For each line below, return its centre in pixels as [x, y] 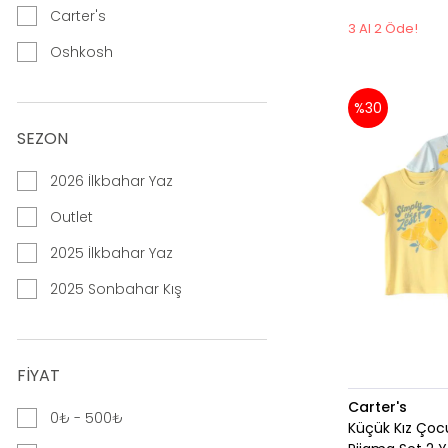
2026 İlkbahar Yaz [111, 181]
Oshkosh [81, 52]
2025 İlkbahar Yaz [111, 253]
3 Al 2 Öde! [383, 29]
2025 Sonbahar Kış [116, 289]
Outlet [71, 217]
